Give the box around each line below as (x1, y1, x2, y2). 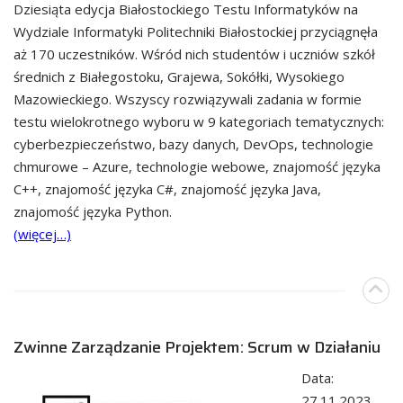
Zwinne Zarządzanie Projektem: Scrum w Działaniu (13, 334, 381, 360)
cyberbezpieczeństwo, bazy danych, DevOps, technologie (13, 134, 373, 153)
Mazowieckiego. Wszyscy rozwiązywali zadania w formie (13, 89, 362, 108)
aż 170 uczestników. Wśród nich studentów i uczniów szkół (13, 44, 375, 63)
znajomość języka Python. (13, 201, 172, 220)
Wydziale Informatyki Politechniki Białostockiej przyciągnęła (13, 22, 378, 40)
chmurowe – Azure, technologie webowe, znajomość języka (13, 157, 381, 175)
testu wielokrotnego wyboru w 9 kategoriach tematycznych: (13, 112, 384, 130)
